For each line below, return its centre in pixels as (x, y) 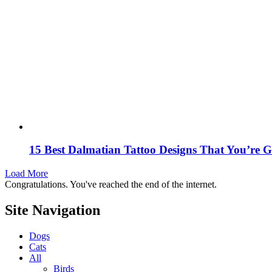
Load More (26, 174)
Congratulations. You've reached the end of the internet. (111, 185)
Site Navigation (53, 210)
